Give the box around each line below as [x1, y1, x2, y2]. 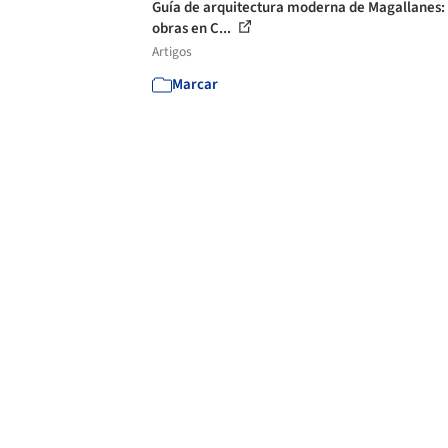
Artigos [152, 42, 192, 61]
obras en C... [152, 18, 234, 39]
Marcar [172, 74, 218, 95]
